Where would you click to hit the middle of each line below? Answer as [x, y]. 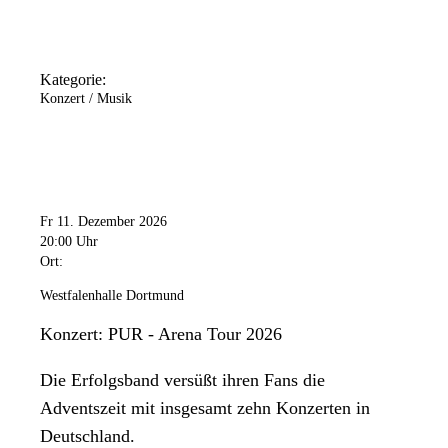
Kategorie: [73, 80]
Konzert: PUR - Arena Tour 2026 [161, 333]
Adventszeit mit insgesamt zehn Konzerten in [205, 407]
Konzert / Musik [86, 99]
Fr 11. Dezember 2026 [103, 221]
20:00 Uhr [69, 241]
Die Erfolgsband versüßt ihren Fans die [182, 379]
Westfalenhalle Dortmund [112, 295]
